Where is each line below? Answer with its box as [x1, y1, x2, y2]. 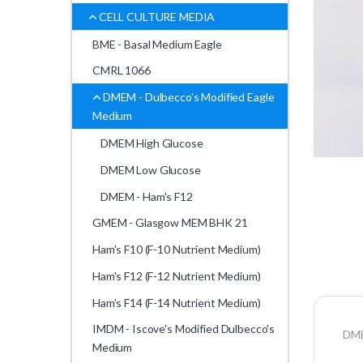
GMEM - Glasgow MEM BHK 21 [92, 216, 248, 230]
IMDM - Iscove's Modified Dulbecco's [92, 322, 275, 336]
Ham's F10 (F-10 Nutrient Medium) [92, 242, 261, 257]
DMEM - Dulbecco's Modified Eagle [102, 90, 275, 105]
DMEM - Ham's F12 [100, 189, 193, 203]
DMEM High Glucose [100, 136, 203, 150]
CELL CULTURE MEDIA [98, 9, 216, 23]
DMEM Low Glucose [100, 162, 201, 177]
